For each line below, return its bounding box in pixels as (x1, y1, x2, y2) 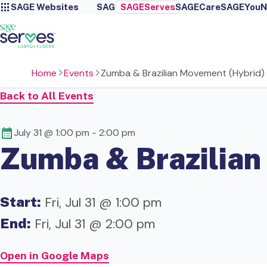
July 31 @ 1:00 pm (14, 126, 89, 139)
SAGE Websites (11, 2, 79, 12)
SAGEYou (220, 2, 260, 12)
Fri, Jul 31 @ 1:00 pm (41, 194, 162, 211)
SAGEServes (120, 2, 175, 12)
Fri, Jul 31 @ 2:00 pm (31, 215, 155, 232)
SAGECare (175, 2, 221, 12)
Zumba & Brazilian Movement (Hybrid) (100, 66, 265, 79)
